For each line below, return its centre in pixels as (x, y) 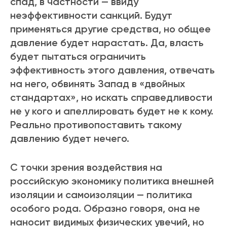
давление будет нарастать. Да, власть (107, 43)
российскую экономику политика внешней (112, 181)
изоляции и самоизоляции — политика (101, 195)
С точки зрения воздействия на (86, 167)
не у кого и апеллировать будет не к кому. (112, 111)
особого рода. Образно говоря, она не (105, 209)
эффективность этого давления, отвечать (112, 70)
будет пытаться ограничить (78, 56)
